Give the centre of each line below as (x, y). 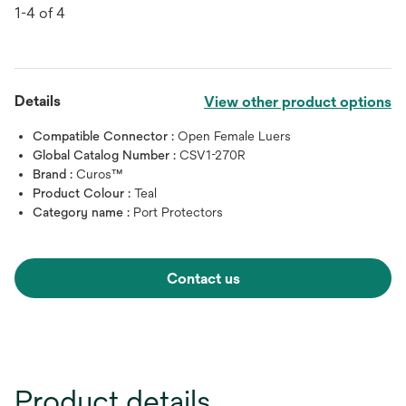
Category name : (83, 212)
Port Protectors (178, 212)
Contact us (203, 278)
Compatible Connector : (105, 135)
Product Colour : (83, 193)
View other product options (298, 101)
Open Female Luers (234, 135)
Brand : (54, 174)
